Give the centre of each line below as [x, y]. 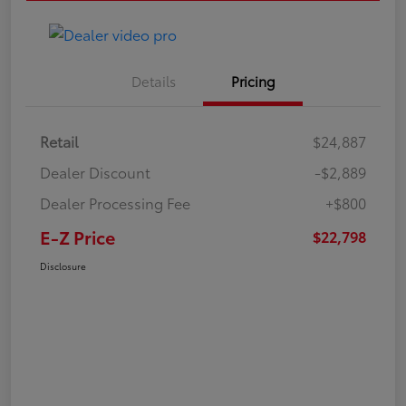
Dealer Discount [95, 171]
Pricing [253, 80]
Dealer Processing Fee [115, 202]
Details [153, 80]
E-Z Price [77, 236]
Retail [59, 140]
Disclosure [63, 266]
